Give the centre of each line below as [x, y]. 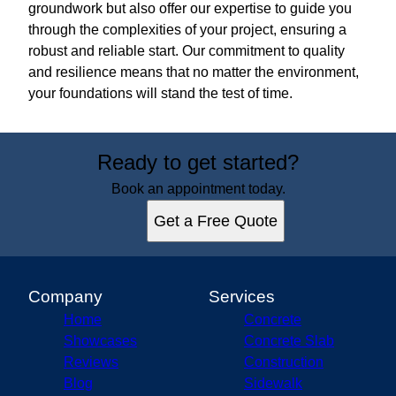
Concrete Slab [289, 340]
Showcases [100, 340]
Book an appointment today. [198, 188]
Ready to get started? [198, 162]
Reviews [91, 362]
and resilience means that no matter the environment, [194, 72]
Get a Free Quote [216, 221]
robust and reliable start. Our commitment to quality [187, 50]
